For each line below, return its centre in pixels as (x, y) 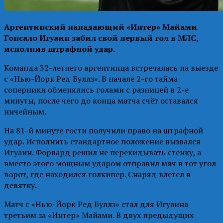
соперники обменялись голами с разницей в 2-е (96, 89)
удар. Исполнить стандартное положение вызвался (102, 141)
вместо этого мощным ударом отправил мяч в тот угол (110, 163)
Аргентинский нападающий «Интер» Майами (101, 27)
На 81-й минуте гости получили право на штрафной (104, 130)
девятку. (20, 185)
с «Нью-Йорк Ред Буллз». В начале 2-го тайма (91, 78)
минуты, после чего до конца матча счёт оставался (101, 100)
